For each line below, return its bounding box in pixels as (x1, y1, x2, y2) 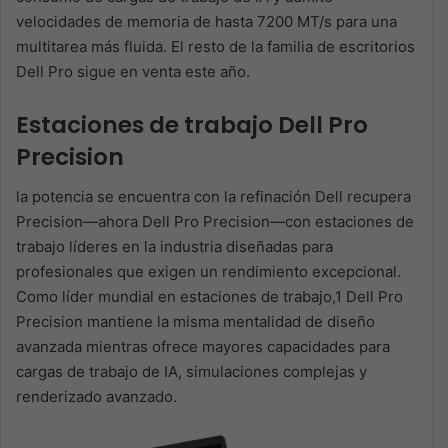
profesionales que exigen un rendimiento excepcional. (16, 262, 401, 282)
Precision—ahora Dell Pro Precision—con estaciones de (16, 212, 414, 232)
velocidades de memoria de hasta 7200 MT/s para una (16, 11, 397, 31)
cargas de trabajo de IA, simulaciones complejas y (16, 362, 367, 382)
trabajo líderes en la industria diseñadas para (16, 237, 333, 257)
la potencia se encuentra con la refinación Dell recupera (16, 187, 411, 207)
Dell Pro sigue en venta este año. (16, 61, 250, 81)
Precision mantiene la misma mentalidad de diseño (16, 312, 375, 332)
